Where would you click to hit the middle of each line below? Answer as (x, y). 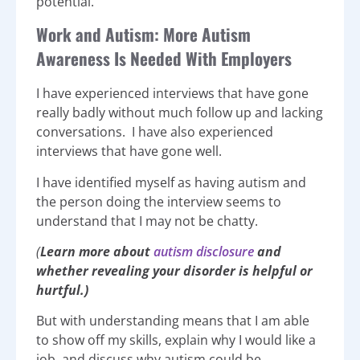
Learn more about (97, 251)
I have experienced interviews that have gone (172, 94)
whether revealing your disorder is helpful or (174, 270)
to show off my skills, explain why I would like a (176, 340)
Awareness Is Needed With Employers (164, 59)
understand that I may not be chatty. (147, 221)
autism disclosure (204, 251)
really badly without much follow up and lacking (180, 113)
